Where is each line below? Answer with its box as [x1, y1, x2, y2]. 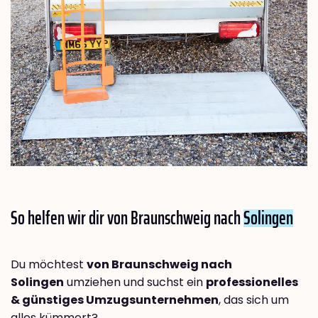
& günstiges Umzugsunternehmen [11, 292, 219, 309]
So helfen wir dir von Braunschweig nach [11, 203, 243, 233]
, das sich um [219, 292, 289, 309]
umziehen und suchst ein [64, 274, 206, 291]
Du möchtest [11, 256, 87, 273]
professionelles [206, 274, 298, 291]
